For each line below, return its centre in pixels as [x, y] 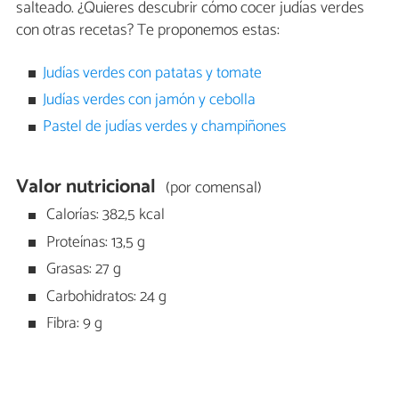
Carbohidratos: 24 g [105, 297]
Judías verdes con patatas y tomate [153, 73]
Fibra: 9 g [73, 324]
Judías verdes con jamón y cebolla [150, 101]
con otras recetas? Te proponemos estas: [148, 31]
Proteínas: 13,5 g [94, 242]
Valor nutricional [86, 187]
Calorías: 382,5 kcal [104, 216]
